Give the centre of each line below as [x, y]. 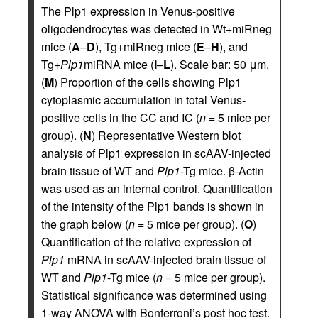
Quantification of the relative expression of [146, 241]
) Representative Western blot [166, 135]
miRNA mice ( [119, 64]
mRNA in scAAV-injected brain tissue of [165, 259]
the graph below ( [85, 224]
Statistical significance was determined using [154, 295]
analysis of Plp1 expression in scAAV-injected [156, 153]
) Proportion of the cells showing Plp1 [148, 82]
